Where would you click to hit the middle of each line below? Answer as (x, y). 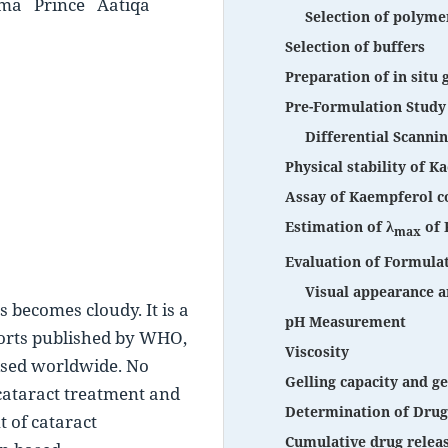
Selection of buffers (355, 46)
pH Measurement (345, 321)
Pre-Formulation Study (365, 106)
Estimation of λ (339, 226)
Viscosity (317, 351)
